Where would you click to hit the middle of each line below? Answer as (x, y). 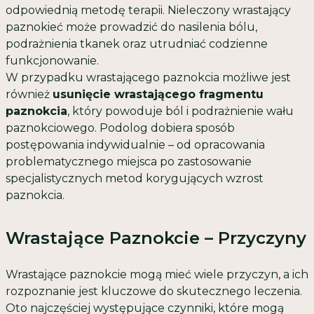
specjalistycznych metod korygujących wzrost (135, 178)
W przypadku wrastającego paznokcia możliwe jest (148, 77)
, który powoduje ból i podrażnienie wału (180, 111)
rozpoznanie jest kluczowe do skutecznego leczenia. (154, 291)
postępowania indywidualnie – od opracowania (135, 145)
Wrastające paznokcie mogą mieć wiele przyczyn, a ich (157, 274)
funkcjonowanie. (52, 61)
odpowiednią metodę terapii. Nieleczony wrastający (148, 10)
